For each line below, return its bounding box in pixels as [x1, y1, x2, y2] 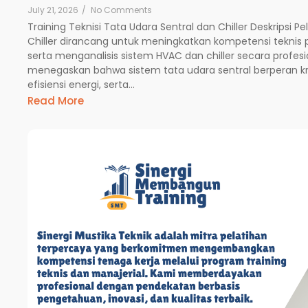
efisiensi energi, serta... [27, 77, 135, 91]
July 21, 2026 [27, 3, 78, 16]
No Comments [91, 3, 152, 16]
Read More [27, 93, 84, 109]
